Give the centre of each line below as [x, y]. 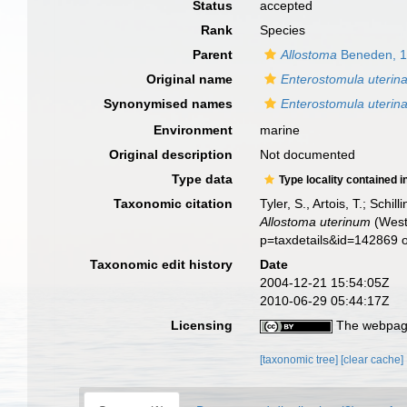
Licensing [202, 325]
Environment [194, 130]
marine [280, 130]
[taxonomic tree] [301, 360]
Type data [203, 179]
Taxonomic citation [174, 203]
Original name [190, 79]
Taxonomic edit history [162, 264]
